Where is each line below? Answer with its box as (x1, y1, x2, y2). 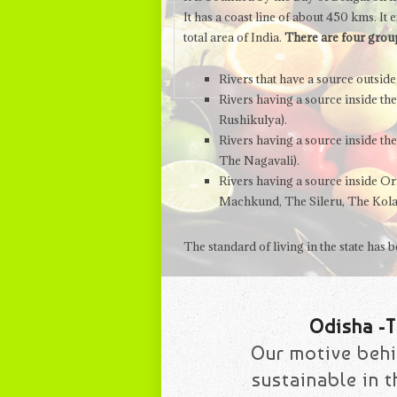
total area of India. (183, 29, 284, 45)
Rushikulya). (219, 112, 287, 128)
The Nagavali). (219, 152, 300, 168)
